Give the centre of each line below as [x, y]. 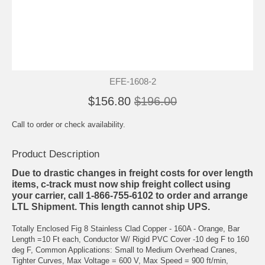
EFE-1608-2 [132, 81]
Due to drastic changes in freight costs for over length [132, 173]
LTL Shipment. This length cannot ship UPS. [111, 206]
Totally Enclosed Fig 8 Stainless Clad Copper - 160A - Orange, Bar [126, 228]
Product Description [56, 154]
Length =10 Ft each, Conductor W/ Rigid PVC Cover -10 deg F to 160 [130, 239]
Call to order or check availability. [69, 124]
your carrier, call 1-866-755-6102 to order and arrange [130, 195]
